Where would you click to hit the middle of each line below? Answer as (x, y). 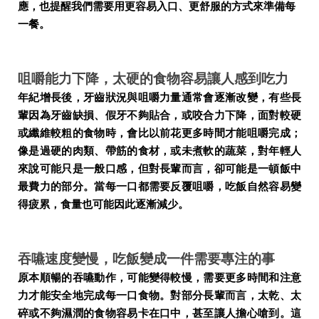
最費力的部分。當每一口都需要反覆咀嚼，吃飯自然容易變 (159, 187)
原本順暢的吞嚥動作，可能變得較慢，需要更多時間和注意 (159, 278)
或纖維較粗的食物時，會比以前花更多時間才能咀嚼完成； (159, 134)
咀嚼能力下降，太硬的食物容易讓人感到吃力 (153, 79)
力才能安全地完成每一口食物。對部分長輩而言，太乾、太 (159, 296)
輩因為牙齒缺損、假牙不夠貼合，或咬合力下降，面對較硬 (159, 116)
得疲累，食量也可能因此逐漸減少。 (103, 205)
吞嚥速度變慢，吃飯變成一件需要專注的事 (146, 259)
